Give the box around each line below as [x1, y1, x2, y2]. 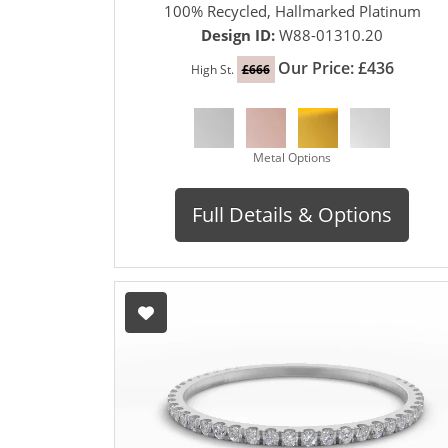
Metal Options [253, 149, 331, 167]
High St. [190, 61, 237, 79]
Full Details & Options [192, 201, 392, 229]
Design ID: [201, 25, 279, 46]
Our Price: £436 [277, 57, 394, 80]
